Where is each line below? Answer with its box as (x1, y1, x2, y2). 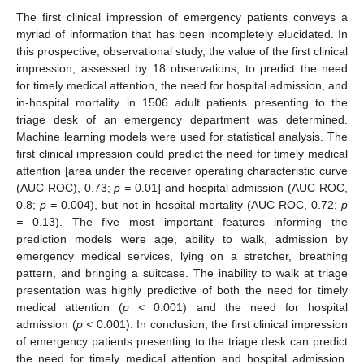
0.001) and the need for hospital (145, 300, 349, 314)
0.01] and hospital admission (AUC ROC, (131, 180, 349, 194)
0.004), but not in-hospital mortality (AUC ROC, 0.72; (57, 197, 341, 211)
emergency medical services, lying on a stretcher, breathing (16, 249, 348, 262)
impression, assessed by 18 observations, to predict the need (16, 61, 348, 75)
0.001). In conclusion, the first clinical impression (93, 317, 349, 331)
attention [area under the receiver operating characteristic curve (16, 163, 348, 177)
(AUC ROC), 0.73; (16, 180, 115, 194)
